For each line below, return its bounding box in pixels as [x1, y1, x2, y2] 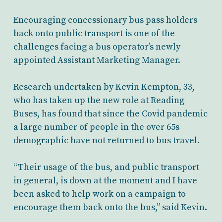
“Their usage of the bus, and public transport [13, 162, 199, 173]
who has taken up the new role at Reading [13, 95, 184, 106]
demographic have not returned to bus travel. [13, 135, 200, 146]
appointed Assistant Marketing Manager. [13, 55, 180, 66]
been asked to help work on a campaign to [13, 188, 186, 200]
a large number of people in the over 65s [13, 121, 179, 133]
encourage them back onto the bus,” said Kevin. [13, 202, 207, 213]
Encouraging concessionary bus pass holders [13, 14, 197, 26]
